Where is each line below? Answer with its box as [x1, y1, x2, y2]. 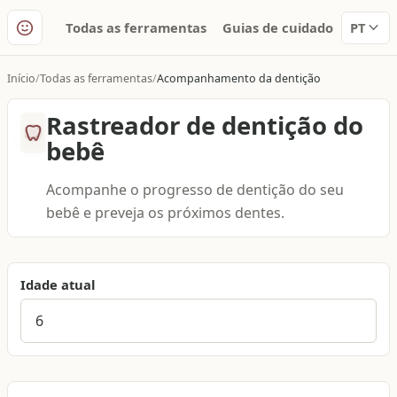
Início [7, 71, 35, 87]
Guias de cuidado [222, 19, 333, 37]
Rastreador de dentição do [45, 108, 363, 142]
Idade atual [20, 275, 96, 293]
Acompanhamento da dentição [157, 71, 321, 87]
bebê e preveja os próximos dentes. [45, 202, 284, 222]
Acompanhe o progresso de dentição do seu [45, 179, 344, 199]
